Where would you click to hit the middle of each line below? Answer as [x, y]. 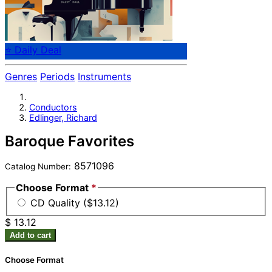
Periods [57, 77]
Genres [21, 77]
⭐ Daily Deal [33, 50]
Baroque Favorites [70, 141]
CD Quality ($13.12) [75, 203]
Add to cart [30, 236]
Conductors [53, 107]
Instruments [104, 77]
